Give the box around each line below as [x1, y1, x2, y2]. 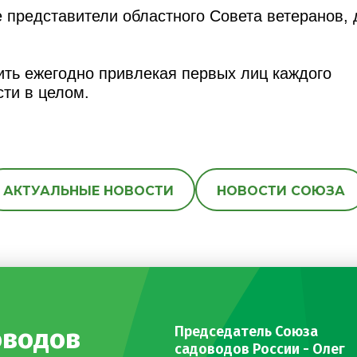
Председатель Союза [175, 322, 319, 340]
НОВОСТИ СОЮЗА [217, 182, 345, 198]
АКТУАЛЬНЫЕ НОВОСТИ [3, 182, 174, 198]
